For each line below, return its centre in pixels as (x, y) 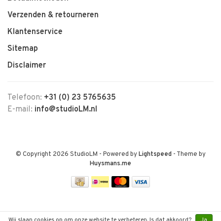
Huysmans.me (110, 164)
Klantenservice (35, 32)
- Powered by (119, 154)
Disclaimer (27, 66)
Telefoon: (26, 98)
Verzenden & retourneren (53, 15)
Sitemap (23, 49)
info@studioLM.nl (66, 110)
